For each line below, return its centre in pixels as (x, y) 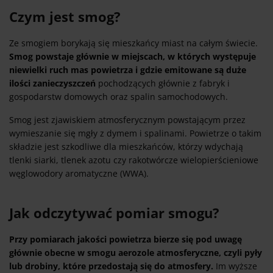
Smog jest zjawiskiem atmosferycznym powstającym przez (127, 120)
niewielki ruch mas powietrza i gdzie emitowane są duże (128, 70)
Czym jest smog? (65, 17)
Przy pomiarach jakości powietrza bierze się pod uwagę (126, 239)
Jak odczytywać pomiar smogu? (114, 213)
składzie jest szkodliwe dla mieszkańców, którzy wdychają (126, 147)
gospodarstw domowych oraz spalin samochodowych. (119, 97)
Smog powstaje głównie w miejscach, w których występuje (133, 57)
